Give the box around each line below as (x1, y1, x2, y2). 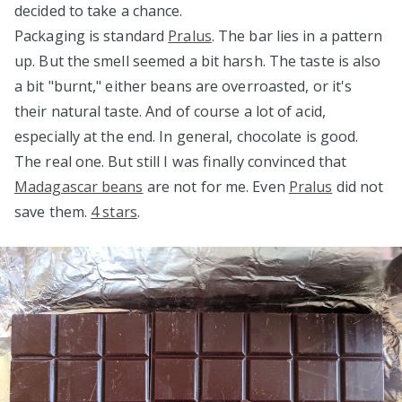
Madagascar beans (14, 177, 144, 197)
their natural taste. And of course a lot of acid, (14, 101, 326, 122)
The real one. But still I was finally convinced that (14, 152, 347, 172)
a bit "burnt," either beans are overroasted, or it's (14, 76, 353, 97)
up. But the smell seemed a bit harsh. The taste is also (14, 51, 381, 72)
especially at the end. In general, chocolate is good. (14, 127, 359, 147)
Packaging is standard (14, 26, 169, 47)
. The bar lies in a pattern (211, 26, 383, 47)
